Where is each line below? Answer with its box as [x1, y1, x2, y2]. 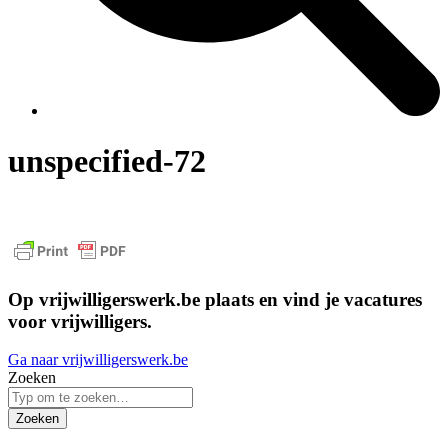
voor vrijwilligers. [8, 310, 152, 332]
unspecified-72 [8, 143, 206, 180]
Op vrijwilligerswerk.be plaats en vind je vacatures [8, 288, 422, 310]
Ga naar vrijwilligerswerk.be [8, 351, 188, 369]
